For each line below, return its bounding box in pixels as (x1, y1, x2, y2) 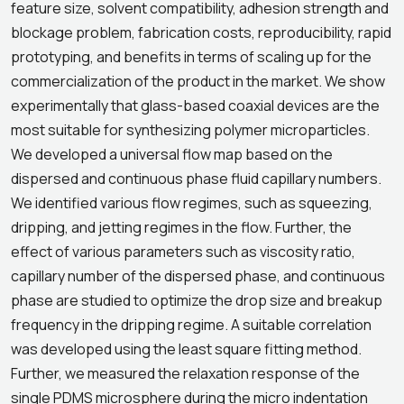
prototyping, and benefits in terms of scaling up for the (11, 47, 372, 67)
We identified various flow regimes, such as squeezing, (11, 193, 372, 213)
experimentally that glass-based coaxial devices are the (11, 96, 380, 115)
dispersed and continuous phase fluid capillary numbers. (11, 169, 381, 188)
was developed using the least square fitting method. (11, 339, 362, 359)
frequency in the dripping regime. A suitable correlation (11, 315, 372, 335)
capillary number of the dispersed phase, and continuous (11, 266, 385, 286)
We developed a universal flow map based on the (11, 144, 333, 164)
